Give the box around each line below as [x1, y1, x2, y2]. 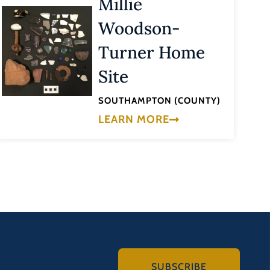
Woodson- [98, 17, 181, 40]
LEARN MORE [98, 112, 170, 126]
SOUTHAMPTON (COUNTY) [98, 95, 221, 107]
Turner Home [98, 42, 206, 64]
